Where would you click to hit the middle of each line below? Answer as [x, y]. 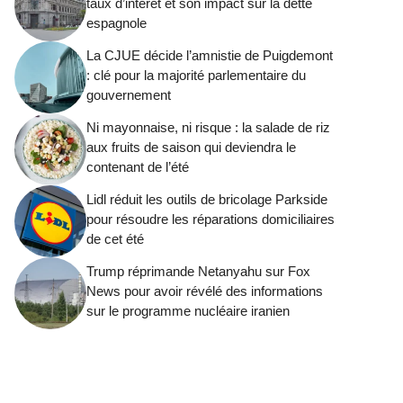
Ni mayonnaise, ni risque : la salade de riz [208, 127]
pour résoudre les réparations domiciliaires [210, 219]
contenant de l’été [138, 166]
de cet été [115, 238]
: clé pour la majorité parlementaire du [196, 75]
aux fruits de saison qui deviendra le [191, 147]
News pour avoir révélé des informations [205, 291]
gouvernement [129, 94]
